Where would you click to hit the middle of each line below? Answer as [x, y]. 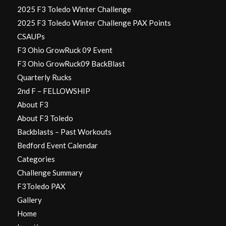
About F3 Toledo [45, 118]
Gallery [29, 200]
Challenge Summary [50, 172]
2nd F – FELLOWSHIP [53, 91]
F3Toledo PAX [41, 186]
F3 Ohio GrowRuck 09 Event [65, 50]
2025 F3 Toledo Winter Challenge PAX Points [94, 22]
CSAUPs [31, 36]
